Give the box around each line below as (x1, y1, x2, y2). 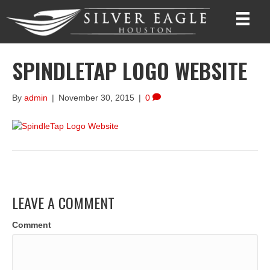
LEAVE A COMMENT (12, 191, 115, 213)
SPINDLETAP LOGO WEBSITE (12, 54, 247, 87)
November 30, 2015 (58, 93, 134, 103)
